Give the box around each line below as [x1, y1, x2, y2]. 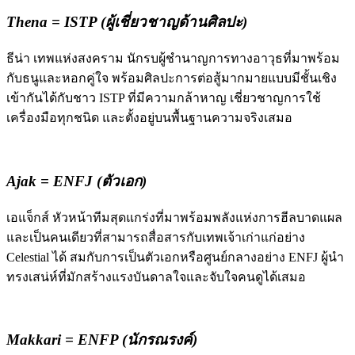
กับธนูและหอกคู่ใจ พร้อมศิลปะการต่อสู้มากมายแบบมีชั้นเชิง [6, 71, 337, 86]
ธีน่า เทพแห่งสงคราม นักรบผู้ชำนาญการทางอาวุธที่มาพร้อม [6, 52, 340, 66]
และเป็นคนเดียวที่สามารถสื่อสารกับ [6, 230, 202, 244]
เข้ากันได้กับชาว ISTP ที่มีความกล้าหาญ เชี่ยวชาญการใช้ [6, 91, 321, 105]
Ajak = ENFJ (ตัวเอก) [6, 172, 147, 189]
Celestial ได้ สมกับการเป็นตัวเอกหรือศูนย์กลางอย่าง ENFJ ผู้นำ [6, 250, 344, 264]
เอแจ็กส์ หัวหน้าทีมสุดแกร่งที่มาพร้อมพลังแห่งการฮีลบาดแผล [6, 210, 342, 224]
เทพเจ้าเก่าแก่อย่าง [202, 230, 305, 244]
